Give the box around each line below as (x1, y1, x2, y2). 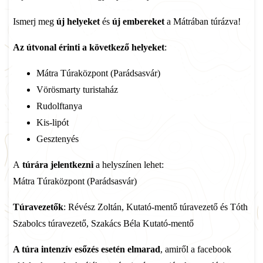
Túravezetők (13, 202, 63, 212)
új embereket (112, 16, 164, 26)
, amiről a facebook (160, 244, 231, 254)
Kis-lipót (36, 117, 69, 127)
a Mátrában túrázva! (164, 16, 241, 26)
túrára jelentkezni (20, 160, 93, 170)
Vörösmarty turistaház (36, 85, 118, 95)
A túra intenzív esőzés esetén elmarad (13, 244, 160, 254)
